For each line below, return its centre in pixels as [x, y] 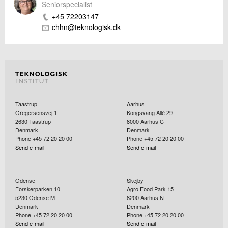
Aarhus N [152, 198]
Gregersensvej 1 [36, 113]
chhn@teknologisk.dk [86, 27]
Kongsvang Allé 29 [150, 113]
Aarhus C [152, 121]
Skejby [135, 180]
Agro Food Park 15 [150, 189]
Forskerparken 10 [38, 189]
